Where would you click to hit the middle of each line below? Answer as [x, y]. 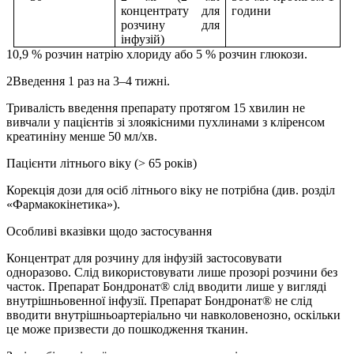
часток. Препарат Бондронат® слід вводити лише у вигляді [166, 287]
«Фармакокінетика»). [63, 205]
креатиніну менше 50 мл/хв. [82, 137]
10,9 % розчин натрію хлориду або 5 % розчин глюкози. [157, 55]
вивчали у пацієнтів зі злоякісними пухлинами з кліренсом [166, 122]
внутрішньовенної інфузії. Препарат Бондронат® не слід [159, 301]
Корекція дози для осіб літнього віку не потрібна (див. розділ [171, 190]
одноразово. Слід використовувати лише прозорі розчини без [172, 273]
